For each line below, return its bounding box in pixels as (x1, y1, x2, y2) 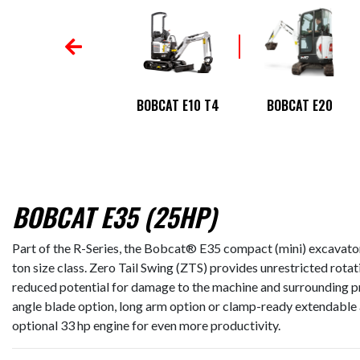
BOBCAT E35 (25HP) (12, 198, 216, 235)
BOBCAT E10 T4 (137, 96, 220, 115)
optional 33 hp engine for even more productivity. (12, 317, 280, 333)
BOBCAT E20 (266, 96, 333, 115)
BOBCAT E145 (20, 93, 93, 113)
